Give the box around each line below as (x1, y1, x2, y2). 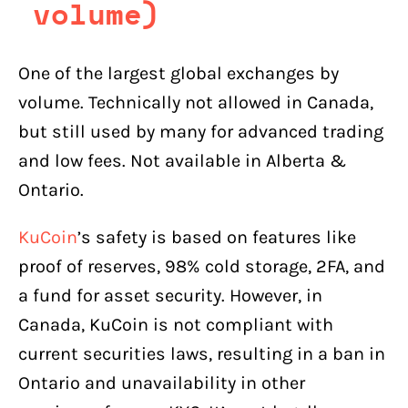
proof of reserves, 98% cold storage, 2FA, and (18, 255, 385, 277)
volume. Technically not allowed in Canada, (18, 91, 373, 113)
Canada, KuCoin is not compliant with (18, 313, 333, 335)
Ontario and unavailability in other (18, 372, 305, 393)
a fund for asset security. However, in (18, 284, 322, 306)
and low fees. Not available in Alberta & (18, 149, 346, 171)
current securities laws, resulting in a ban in (18, 342, 385, 364)
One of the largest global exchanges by (18, 62, 339, 84)
